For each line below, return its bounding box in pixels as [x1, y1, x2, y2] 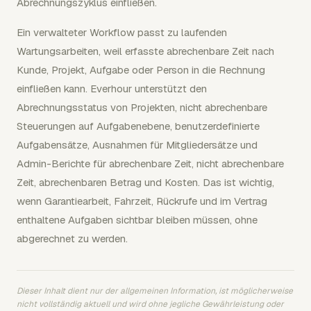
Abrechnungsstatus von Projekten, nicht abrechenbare [17, 101, 267, 114]
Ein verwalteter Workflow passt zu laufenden [17, 26, 227, 39]
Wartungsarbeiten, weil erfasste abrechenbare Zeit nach [17, 44, 274, 58]
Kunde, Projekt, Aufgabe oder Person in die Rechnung [17, 63, 265, 76]
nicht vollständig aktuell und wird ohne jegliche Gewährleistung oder [17, 299, 284, 310]
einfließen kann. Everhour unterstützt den [17, 82, 207, 95]
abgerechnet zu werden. [17, 232, 128, 245]
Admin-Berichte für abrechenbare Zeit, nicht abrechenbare [17, 157, 284, 170]
